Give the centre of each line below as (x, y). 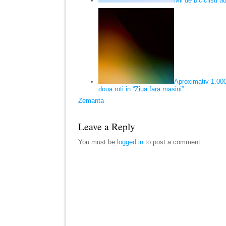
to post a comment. (173, 142)
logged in (130, 142)
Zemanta (91, 100)
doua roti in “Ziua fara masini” (141, 89)
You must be (98, 142)
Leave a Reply (107, 126)
